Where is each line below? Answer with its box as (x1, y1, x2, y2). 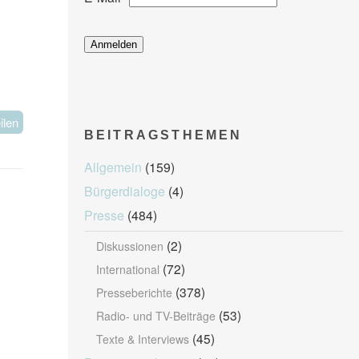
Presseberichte (95, 284, 172, 301)
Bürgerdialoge (83, 181, 165, 200)
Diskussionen (95, 237, 163, 254)
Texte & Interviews (95, 330, 189, 347)
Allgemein (83, 157, 142, 175)
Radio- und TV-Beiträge (95, 307, 216, 324)
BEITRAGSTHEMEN (83, 127, 243, 142)
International (95, 260, 159, 277)
